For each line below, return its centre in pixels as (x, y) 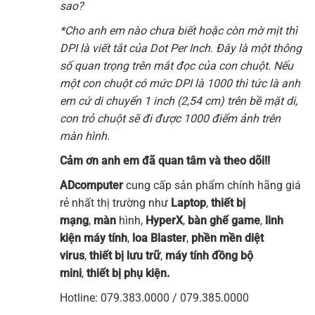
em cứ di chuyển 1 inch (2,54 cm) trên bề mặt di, (179, 101)
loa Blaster (159, 238)
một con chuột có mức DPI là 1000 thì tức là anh (180, 84)
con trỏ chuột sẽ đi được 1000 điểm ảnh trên (170, 119)
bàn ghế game (224, 221)
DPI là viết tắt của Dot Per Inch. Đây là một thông (181, 49)
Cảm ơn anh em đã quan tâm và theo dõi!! (165, 161)
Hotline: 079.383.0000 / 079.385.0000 (154, 298)
